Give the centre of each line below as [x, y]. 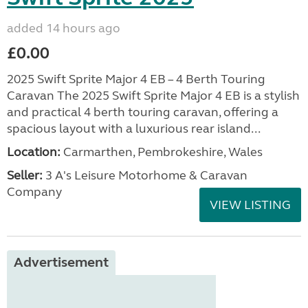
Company [34, 192]
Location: [34, 152]
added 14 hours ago [64, 28]
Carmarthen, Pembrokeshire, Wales [162, 152]
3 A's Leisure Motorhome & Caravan [145, 175]
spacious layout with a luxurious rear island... [134, 129]
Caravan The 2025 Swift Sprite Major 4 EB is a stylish [153, 96]
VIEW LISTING [250, 205]
